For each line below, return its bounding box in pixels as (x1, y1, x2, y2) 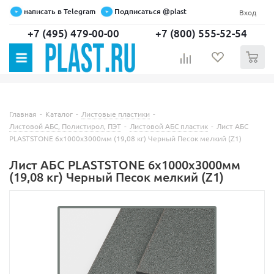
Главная (9, 109, 37, 119)
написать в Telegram (24, 6, 95, 17)
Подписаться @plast (114, 6, 187, 17)
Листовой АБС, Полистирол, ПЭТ (9, 121, 121, 131)
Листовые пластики (81, 109, 150, 119)
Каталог (45, 109, 73, 119)
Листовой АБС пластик (130, 121, 208, 131)
